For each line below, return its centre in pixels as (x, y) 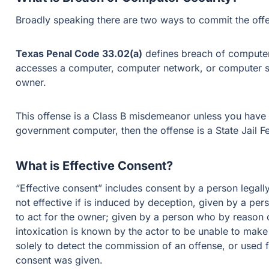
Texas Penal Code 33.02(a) (79, 53)
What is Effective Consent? (95, 166)
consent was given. (59, 260)
